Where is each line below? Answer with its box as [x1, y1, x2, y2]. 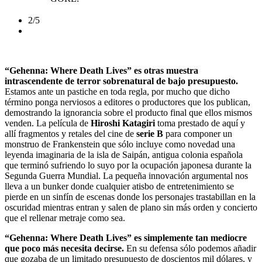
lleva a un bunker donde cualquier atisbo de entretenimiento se [5, 181, 234, 191]
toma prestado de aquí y [155, 118, 245, 128]
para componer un [163, 128, 232, 139]
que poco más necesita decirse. [5, 243, 124, 253]
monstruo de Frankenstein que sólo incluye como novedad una [5, 139, 235, 149]
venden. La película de [5, 118, 91, 128]
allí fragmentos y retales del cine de [5, 128, 136, 139]
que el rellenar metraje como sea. [5, 212, 125, 223]
